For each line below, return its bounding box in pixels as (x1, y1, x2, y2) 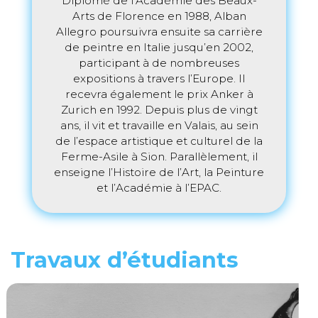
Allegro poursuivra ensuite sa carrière (55, 24, 263, 38)
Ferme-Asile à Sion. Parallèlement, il (60, 149, 258, 163)
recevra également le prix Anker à (65, 87, 253, 101)
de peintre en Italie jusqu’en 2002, (65, 40, 253, 54)
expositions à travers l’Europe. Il (73, 71, 245, 85)
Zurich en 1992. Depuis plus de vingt (60, 102, 258, 116)
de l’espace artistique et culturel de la (55, 133, 263, 148)
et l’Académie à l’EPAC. (97, 180, 221, 194)
